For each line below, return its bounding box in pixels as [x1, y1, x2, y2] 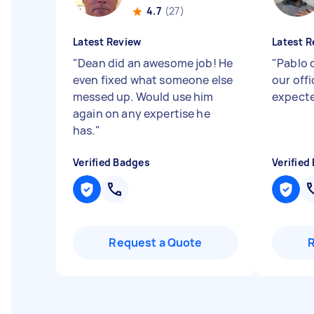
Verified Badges [73, 156, 150, 169]
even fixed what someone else [73, 72, 233, 88]
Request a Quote [109, 235, 203, 250]
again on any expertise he [73, 106, 210, 121]
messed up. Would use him [73, 89, 214, 104]
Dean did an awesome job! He [78, 55, 233, 71]
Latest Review [73, 35, 142, 48]
